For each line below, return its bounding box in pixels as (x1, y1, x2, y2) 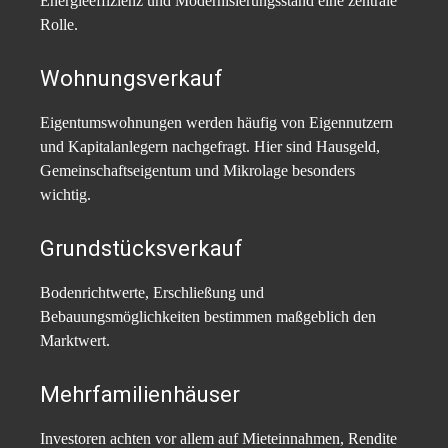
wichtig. (40, 186, 91, 204)
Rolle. (40, 16, 78, 34)
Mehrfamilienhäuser (40, 382, 240, 408)
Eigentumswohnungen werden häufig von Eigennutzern (40, 114, 393, 132)
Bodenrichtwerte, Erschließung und (40, 284, 264, 302)
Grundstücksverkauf (40, 236, 243, 262)
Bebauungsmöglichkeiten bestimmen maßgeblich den (40, 308, 376, 326)
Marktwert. (40, 332, 110, 350)
